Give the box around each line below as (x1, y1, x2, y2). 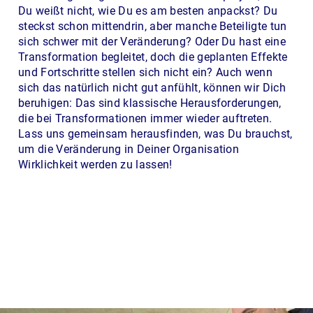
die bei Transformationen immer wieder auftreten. (18, 111, 272, 125)
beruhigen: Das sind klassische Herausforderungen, (18, 96, 282, 110)
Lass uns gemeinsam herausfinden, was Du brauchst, (18, 126, 293, 140)
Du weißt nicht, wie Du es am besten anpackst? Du (18, 3, 278, 17)
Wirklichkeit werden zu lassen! (18, 157, 173, 171)
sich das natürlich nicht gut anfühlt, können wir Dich (18, 80, 286, 94)
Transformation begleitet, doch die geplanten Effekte (18, 50, 288, 64)
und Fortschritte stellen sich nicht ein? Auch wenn (18, 65, 273, 79)
